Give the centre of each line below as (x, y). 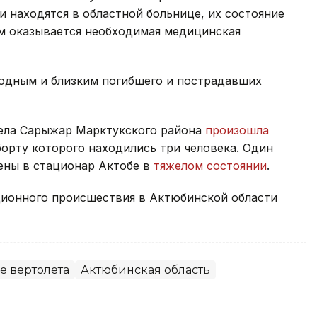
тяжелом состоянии (208, 166)
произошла (237, 131)
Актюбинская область (145, 270)
